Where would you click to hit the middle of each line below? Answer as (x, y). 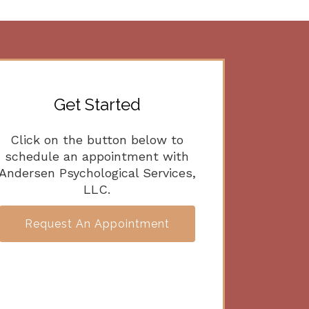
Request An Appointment (97, 223)
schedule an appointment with (97, 156)
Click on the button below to (97, 140)
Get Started (97, 104)
